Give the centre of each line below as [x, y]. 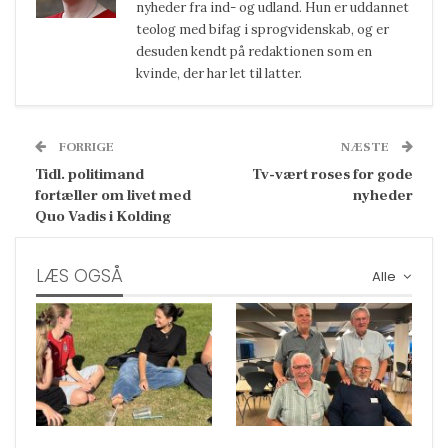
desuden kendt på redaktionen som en [254, 51]
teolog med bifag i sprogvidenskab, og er [262, 29]
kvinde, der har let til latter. [219, 73]
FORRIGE [85, 146]
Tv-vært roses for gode [332, 174]
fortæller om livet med [113, 195]
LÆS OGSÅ [79, 275]
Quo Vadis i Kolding [103, 216]
